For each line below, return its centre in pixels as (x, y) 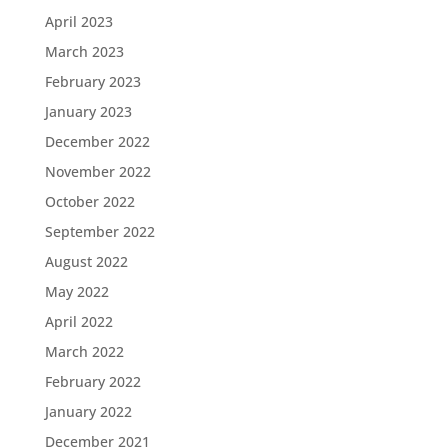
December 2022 (97, 142)
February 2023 (92, 82)
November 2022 (97, 172)
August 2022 (86, 262)
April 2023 (78, 22)
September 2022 (99, 232)
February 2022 (92, 382)
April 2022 (78, 322)
